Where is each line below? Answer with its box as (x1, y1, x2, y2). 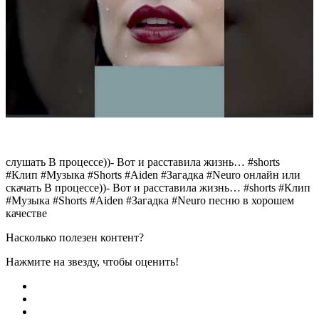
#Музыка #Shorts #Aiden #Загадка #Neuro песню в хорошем (6, 194, 294, 206)
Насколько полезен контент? (6, 231, 144, 244)
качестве (6, 206, 47, 219)
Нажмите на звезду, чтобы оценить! (6, 255, 179, 268)
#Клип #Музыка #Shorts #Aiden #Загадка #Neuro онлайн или (6, 168, 300, 181)
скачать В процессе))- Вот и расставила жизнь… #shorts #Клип (6, 181, 310, 194)
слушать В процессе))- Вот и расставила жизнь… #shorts (6, 155, 280, 168)
